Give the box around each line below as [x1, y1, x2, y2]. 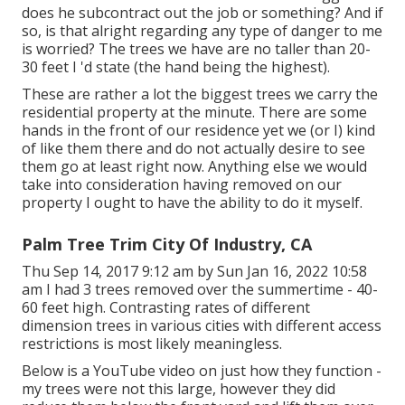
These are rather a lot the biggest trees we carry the [22, 84, 378, 105]
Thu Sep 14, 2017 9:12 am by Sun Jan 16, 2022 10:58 [22, 261, 367, 282]
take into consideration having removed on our [22, 174, 342, 195]
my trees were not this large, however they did [22, 379, 335, 400]
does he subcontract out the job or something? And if [22, 3, 383, 24]
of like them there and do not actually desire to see [22, 138, 365, 159]
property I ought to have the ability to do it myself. [22, 193, 363, 213]
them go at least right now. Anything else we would [22, 156, 367, 177]
